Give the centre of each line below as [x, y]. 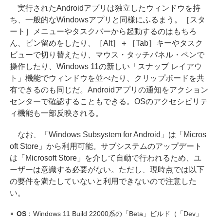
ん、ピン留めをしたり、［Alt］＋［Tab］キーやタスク [106, 43]
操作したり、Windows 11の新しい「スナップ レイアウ [106, 67]
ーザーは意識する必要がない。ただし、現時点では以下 [107, 170]
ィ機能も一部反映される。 [56, 113]
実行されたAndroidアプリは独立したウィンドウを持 [105, 8]
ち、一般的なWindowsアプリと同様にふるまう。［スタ [108, 20]
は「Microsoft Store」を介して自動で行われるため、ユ [106, 158]
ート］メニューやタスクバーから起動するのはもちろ [103, 32]
